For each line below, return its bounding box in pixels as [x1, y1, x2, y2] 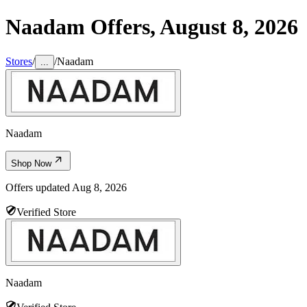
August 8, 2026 [160, 14, 298, 40]
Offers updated [5, 181, 72, 193]
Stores [5, 55, 32, 67]
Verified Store [16, 206, 76, 218]
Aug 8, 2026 [72, 181, 127, 193]
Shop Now [11, 158, 51, 169]
